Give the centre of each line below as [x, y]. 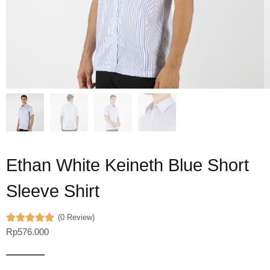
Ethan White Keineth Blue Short [127, 165]
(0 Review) [76, 217]
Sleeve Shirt [53, 191]
